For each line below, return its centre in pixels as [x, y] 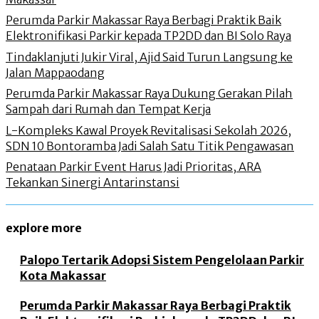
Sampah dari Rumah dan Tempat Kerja [108, 109]
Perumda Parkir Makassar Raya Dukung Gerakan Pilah [149, 94]
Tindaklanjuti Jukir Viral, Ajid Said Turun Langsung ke [149, 57]
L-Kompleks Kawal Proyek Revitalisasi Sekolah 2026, [148, 130]
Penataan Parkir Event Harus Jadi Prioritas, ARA [134, 167]
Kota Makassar [63, 275]
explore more [44, 228]
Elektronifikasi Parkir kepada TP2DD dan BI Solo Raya [148, 36]
